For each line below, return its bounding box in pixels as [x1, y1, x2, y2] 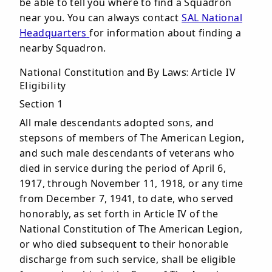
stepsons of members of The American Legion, [19, 131, 245, 144]
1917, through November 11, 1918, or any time [19, 177, 243, 190]
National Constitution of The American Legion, [19, 222, 243, 236]
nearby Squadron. [19, 41, 106, 55]
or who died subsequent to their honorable [19, 237, 229, 251]
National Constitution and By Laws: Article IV [19, 66, 236, 79]
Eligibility [19, 79, 66, 92]
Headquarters [19, 26, 87, 39]
